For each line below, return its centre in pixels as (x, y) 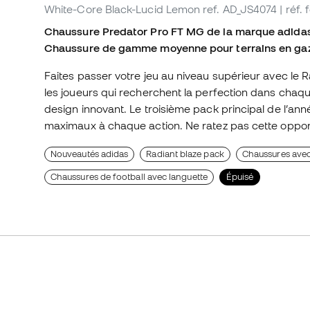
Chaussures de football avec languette (129, 177)
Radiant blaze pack (185, 154)
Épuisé (240, 177)
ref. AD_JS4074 (240, 9)
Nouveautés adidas (90, 154)
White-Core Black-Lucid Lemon (122, 9)
